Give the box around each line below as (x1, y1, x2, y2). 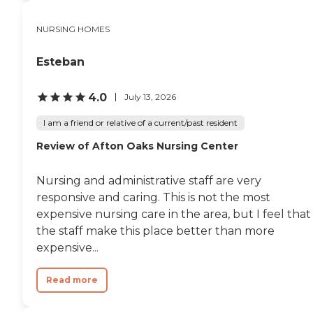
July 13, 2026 (124, 92, 176, 102)
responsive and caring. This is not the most (36, 190, 270, 204)
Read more (46, 274, 98, 285)
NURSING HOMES (36, 23, 110, 34)
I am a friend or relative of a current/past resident (43, 117, 238, 128)
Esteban (36, 54, 85, 68)
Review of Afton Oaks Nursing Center (36, 139, 238, 152)
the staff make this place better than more (36, 224, 275, 238)
